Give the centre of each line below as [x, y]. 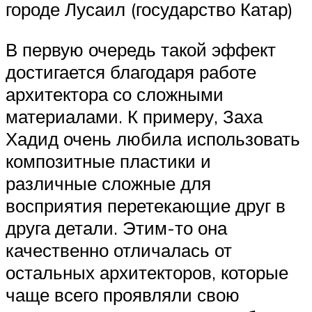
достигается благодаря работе [131, 71]
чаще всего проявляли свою [123, 294]
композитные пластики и [108, 161]
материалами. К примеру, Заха [134, 116]
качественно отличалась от [119, 250]
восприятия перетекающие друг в [146, 205]
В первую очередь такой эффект [141, 49]
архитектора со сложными [115, 94]
